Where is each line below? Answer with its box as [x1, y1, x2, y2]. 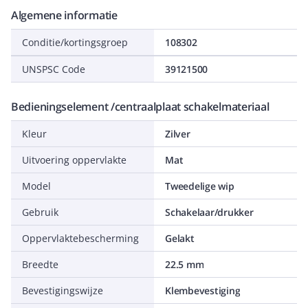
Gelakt [165, 232, 195, 245]
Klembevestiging [165, 284, 241, 297]
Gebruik [22, 206, 58, 219]
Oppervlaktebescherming [22, 232, 139, 245]
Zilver [165, 127, 190, 140]
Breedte [22, 258, 58, 271]
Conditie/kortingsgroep [22, 36, 128, 49]
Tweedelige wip [165, 179, 234, 192]
